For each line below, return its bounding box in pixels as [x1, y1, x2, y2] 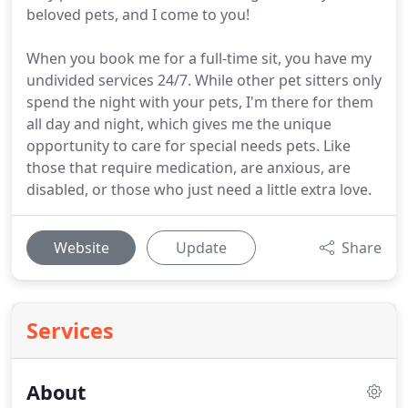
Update [176, 238, 227, 258]
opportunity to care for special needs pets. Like [26, 136, 351, 156]
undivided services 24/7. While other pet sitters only [26, 70, 382, 90]
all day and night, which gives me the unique [26, 114, 331, 134]
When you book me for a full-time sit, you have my [26, 48, 372, 68]
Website [53, 238, 109, 258]
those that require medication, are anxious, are [26, 158, 351, 178]
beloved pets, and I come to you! [26, 5, 250, 25]
